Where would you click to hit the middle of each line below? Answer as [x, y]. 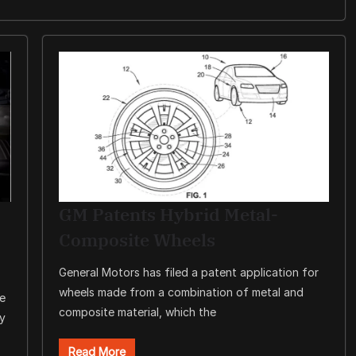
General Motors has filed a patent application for [188, 273]
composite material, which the [137, 312]
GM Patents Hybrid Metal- [168, 215]
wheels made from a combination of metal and [181, 292]
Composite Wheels [137, 240]
